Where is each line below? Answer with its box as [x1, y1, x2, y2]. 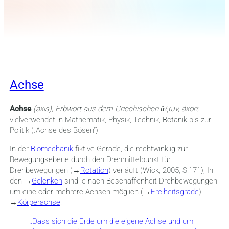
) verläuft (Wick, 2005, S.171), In [108, 166, 213, 175]
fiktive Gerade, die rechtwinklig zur [75, 144, 188, 154]
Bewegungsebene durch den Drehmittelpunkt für [9, 155, 171, 165]
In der [9, 144, 29, 154]
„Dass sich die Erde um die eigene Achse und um [30, 216, 193, 226]
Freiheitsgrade [150, 187, 199, 197]
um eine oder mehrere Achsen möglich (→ [9, 187, 151, 197]
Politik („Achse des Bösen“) [9, 126, 98, 135]
